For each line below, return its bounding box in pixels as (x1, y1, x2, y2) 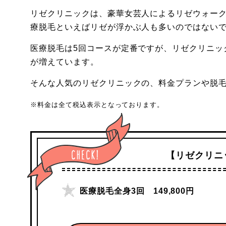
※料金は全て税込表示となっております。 (30, 101, 164, 108)
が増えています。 (30, 58, 99, 66)
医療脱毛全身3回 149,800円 (80, 187, 195, 195)
